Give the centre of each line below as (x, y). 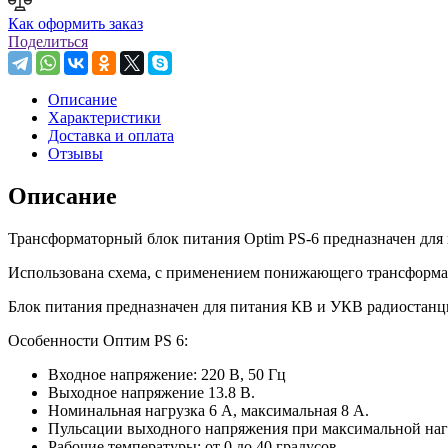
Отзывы (75, 153)
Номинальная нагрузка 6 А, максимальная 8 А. (208, 410)
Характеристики (104, 117)
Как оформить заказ (75, 23)
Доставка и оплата (111, 135)
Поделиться (48, 41)
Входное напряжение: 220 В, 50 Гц (167, 374)
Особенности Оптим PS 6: (98, 340)
